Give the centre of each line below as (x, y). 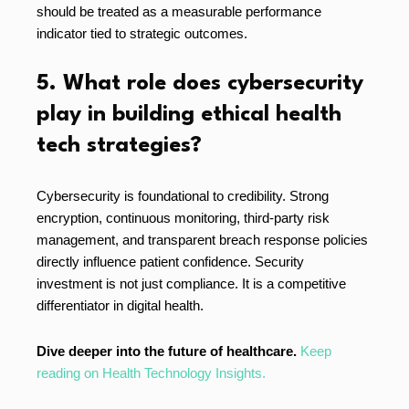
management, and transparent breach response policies (202, 240)
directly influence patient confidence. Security (170, 262)
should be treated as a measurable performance (179, 12)
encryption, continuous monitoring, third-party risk (183, 218)
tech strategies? (119, 147)
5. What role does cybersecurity (200, 84)
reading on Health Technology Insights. (151, 373)
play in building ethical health (189, 115)
